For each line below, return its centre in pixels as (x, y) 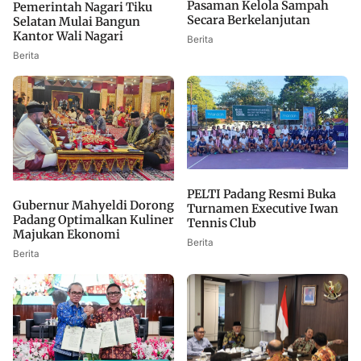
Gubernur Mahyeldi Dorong (93, 205)
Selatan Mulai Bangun (77, 22)
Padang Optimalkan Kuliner (93, 220)
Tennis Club (222, 223)
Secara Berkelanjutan (249, 20)
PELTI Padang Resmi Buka (261, 194)
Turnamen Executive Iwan (263, 208)
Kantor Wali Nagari (68, 36)
